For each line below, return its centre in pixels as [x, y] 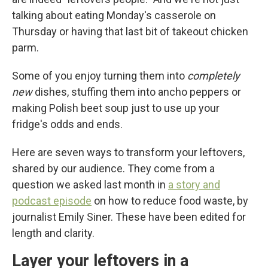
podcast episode [52, 201]
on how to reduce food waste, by [170, 201]
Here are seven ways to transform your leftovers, [128, 152]
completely [214, 76]
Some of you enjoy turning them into [100, 76]
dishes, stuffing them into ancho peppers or [137, 92]
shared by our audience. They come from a [113, 168]
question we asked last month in [90, 185]
